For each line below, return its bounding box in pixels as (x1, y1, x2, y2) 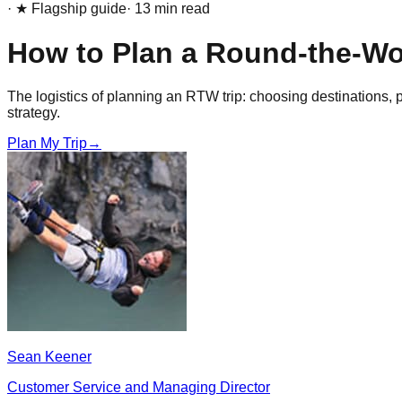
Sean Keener (7, 349, 92, 365)
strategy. (7, 105, 60, 121)
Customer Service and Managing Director (7, 380, 270, 396)
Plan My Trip (7, 135, 87, 152)
